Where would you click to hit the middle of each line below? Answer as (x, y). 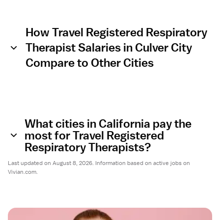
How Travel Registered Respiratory (116, 32)
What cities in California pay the (108, 123)
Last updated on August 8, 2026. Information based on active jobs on (99, 163)
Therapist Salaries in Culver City (109, 47)
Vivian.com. (23, 172)
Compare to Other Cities (90, 62)
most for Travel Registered (94, 135)
